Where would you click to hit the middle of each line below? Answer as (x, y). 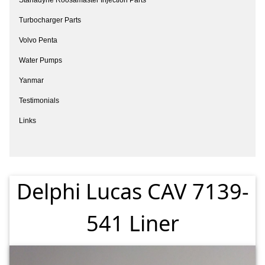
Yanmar (31, 80)
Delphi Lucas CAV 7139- (132, 191)
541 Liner (132, 223)
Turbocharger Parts (50, 20)
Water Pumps (41, 60)
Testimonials (39, 100)
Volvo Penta (38, 40)
